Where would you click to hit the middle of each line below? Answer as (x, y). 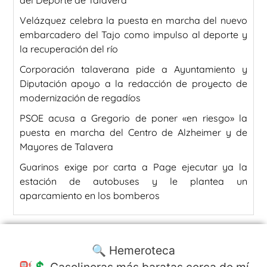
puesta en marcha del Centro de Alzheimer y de (133, 133)
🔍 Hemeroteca (133, 251)
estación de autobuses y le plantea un (133, 181)
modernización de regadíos (80, 98)
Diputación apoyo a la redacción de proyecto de (133, 84)
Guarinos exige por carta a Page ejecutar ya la (133, 167)
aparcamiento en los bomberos (90, 196)
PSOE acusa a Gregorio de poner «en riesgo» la (133, 118)
